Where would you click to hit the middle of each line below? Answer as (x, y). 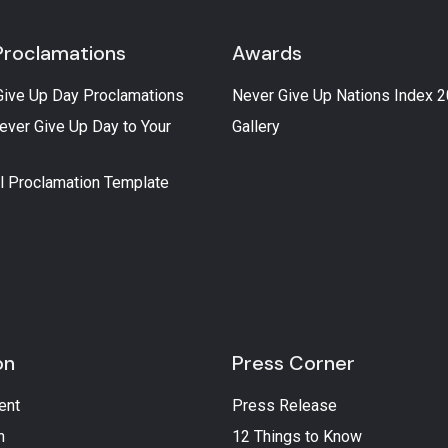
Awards (266, 52)
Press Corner (293, 362)
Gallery (255, 127)
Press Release (284, 405)
